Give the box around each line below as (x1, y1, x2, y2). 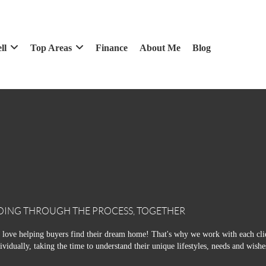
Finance (95, 42, 128, 53)
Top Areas (30, 42, 72, 53)
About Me (139, 42, 180, 53)
